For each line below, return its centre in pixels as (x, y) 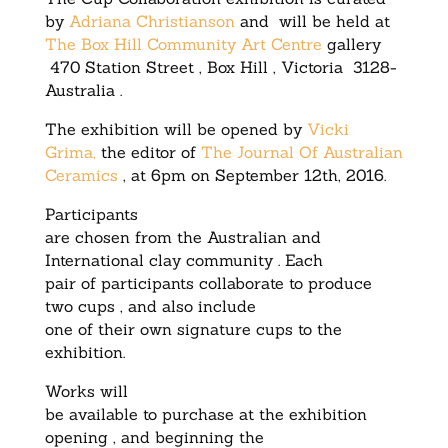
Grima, (70, 152)
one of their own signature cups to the (193, 329)
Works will (86, 391)
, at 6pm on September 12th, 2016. (251, 175)
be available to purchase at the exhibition (205, 414)
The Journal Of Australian (301, 152)
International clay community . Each (183, 260)
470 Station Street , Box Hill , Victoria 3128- (220, 67)
